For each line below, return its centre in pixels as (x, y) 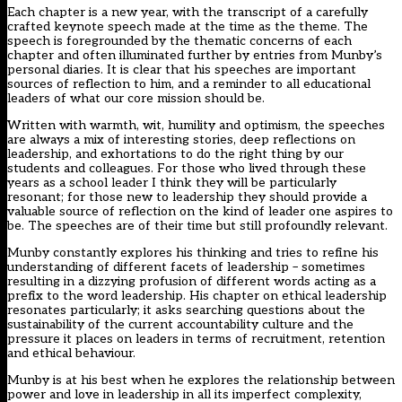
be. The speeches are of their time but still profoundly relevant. (197, 226)
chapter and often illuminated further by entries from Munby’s (195, 56)
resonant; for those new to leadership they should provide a (187, 197)
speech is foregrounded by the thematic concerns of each (179, 41)
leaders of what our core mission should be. (136, 99)
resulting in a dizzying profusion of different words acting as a (192, 282)
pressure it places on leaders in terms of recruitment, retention (196, 339)
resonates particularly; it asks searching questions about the (186, 310)
